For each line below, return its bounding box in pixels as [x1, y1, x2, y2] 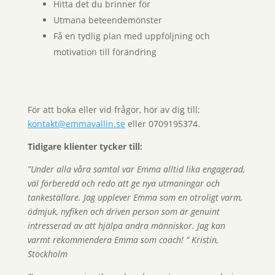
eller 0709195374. [125, 118, 200, 130]
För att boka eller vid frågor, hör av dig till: [27, 104, 200, 116]
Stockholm [27, 248, 68, 260]
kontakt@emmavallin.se [27, 118, 125, 130]
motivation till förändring [53, 46, 157, 58]
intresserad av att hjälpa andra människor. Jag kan [27, 220, 225, 232]
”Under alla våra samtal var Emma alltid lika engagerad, [27, 163, 245, 176]
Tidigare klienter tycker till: [27, 141, 142, 153]
